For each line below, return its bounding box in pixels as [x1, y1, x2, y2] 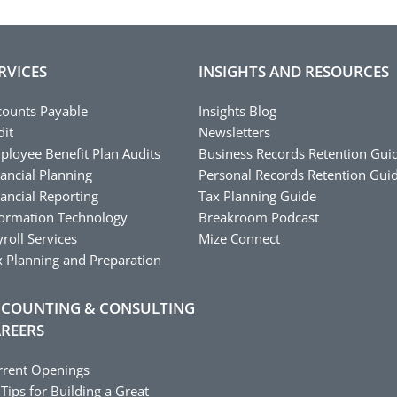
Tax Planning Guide [198, 186, 316, 205]
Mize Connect [198, 229, 280, 247]
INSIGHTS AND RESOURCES [198, 60, 389, 82]
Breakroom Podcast [198, 207, 319, 226]
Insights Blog [198, 101, 276, 120]
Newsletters [198, 122, 270, 141]
